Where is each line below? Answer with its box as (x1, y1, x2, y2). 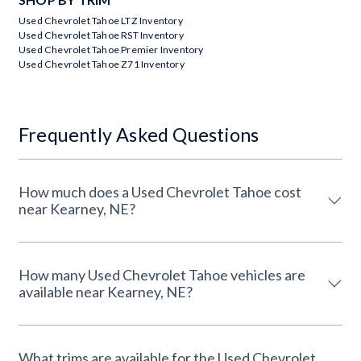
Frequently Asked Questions (19, 123, 259, 146)
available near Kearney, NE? (19, 283, 193, 301)
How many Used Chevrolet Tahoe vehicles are (19, 266, 305, 284)
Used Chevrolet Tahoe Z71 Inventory (19, 58, 185, 70)
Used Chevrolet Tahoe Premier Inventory (19, 44, 204, 56)
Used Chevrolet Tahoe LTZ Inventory (19, 15, 183, 27)
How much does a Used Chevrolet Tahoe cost (19, 183, 301, 201)
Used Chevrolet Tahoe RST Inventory (19, 29, 184, 41)
